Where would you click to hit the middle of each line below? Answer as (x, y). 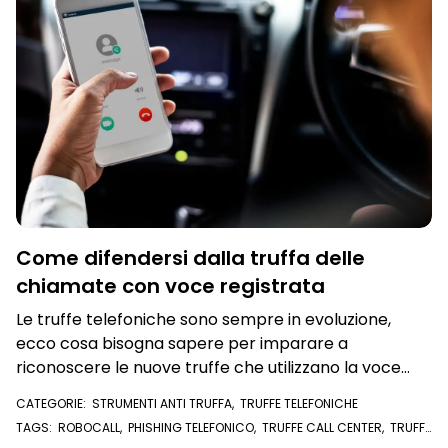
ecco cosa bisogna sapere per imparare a (182, 343)
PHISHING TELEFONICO (191, 427)
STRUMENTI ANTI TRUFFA (162, 403)
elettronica (60, 391)
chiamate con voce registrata (170, 286)
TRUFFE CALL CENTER (322, 427)
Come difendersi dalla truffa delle (190, 258)
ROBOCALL (89, 427)
